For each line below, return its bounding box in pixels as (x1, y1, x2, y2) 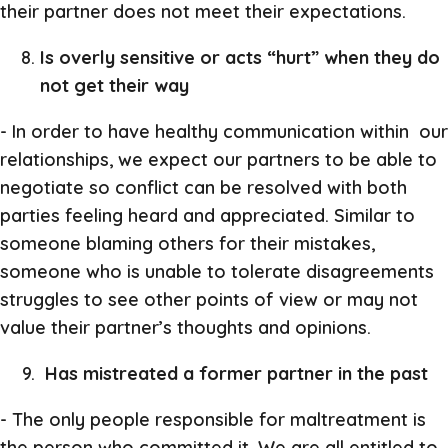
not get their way (40, 74, 189, 97)
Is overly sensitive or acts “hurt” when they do (40, 46, 440, 69)
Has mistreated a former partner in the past (40, 362, 428, 385)
